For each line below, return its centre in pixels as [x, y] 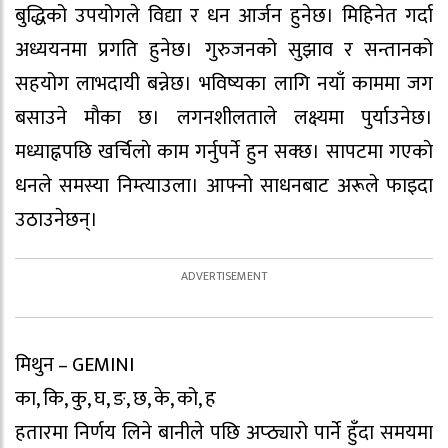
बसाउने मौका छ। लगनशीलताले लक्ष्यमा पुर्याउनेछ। [224, 118]
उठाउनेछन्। [56, 220]
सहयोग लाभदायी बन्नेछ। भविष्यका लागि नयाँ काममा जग [224, 84]
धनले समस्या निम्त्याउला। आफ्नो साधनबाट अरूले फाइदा [224, 186]
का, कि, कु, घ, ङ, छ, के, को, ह [115, 399]
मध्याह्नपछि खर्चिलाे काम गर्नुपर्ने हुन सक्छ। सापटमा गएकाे [224, 152]
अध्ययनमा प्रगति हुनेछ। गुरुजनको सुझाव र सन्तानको [224, 50]
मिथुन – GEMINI [74, 365]
